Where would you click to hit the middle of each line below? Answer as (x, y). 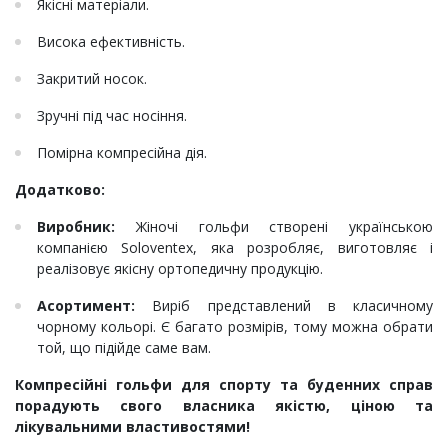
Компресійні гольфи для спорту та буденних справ (224, 385)
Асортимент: (86, 306)
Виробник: (86, 227)
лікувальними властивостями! (132, 427)
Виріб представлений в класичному (284, 306)
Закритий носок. (92, 79)
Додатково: (60, 190)
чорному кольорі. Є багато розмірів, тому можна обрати (235, 327)
